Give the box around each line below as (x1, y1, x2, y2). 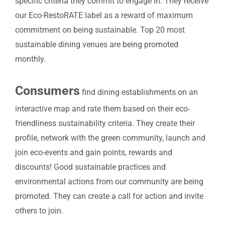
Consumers (15, 83, 80, 98)
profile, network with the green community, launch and (15, 133, 205, 143)
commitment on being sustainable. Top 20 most (15, 25, 185, 35)
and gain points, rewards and (70, 147, 172, 157)
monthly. (15, 54, 46, 64)
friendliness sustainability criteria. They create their (15, 118, 195, 128)
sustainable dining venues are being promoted (15, 39, 178, 49)
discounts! (15, 162, 54, 172)
